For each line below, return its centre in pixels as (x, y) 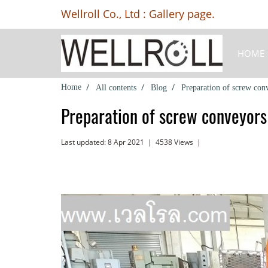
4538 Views (174, 142)
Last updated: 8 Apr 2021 (103, 142)
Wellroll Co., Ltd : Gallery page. (138, 13)
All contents (116, 88)
